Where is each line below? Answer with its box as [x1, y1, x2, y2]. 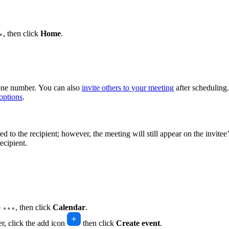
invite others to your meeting [82, 83, 174, 93]
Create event [116, 218, 160, 227]
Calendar [53, 202, 85, 212]
